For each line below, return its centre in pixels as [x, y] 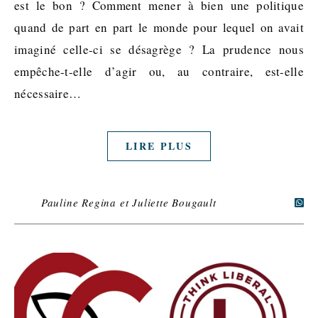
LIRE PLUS [159, 146]
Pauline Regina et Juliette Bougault [128, 202]
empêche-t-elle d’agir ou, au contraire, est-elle [159, 71]
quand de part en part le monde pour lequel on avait [159, 27]
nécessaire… [48, 93]
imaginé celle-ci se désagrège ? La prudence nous [159, 49]
